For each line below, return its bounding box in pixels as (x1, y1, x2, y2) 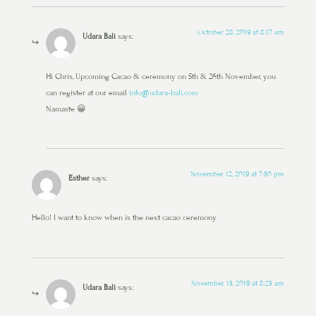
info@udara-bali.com (128, 87, 198, 97)
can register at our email (45, 87, 129, 97)
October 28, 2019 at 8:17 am (197, 28, 285, 37)
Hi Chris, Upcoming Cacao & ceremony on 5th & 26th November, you (45, 71, 276, 81)
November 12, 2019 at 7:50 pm (190, 169, 285, 179)
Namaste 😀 (45, 103, 86, 114)
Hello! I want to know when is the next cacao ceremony (31, 212, 217, 223)
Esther (68, 173, 90, 183)
